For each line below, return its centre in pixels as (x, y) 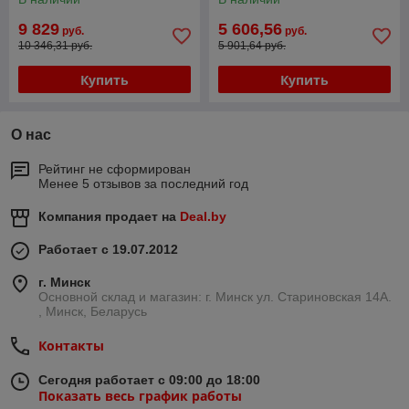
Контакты (71, 346)
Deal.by (203, 217)
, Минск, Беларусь (93, 312)
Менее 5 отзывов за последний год (143, 184)
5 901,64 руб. (252, 46)
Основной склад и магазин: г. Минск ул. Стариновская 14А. (215, 297)
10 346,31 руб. (55, 46)
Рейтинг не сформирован (115, 169)
